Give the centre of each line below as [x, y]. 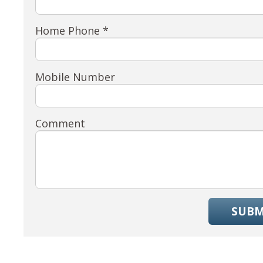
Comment [60, 123]
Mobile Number [75, 77]
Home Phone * [72, 30]
